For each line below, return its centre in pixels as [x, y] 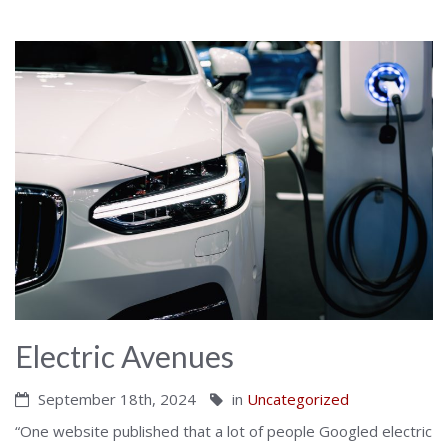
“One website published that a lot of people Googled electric [223, 430]
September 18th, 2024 [115, 398]
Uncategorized [298, 398]
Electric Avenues [124, 355]
